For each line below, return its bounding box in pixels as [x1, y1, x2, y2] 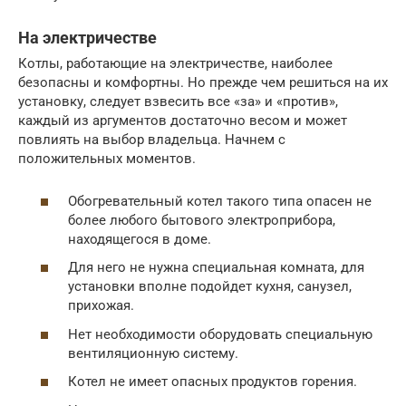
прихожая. [68, 297, 134, 314]
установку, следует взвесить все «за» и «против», [18, 93, 338, 111]
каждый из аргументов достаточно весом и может [18, 112, 347, 130]
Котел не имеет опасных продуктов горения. [68, 373, 357, 391]
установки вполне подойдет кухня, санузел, [68, 278, 352, 295]
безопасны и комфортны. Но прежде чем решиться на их [18, 74, 388, 92]
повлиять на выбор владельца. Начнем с [18, 131, 285, 149]
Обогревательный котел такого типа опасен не [68, 192, 372, 209]
